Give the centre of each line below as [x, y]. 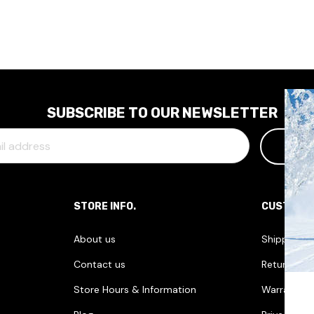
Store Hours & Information [135, 290]
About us [94, 239]
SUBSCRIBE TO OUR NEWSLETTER [162, 113]
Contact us [99, 265]
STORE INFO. [104, 207]
